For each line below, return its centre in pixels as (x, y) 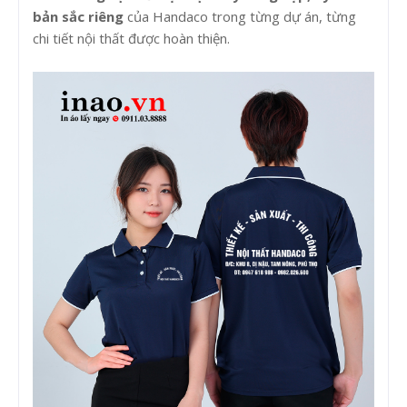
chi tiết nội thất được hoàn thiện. (131, 39)
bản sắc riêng (78, 17)
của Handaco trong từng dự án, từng (240, 17)
